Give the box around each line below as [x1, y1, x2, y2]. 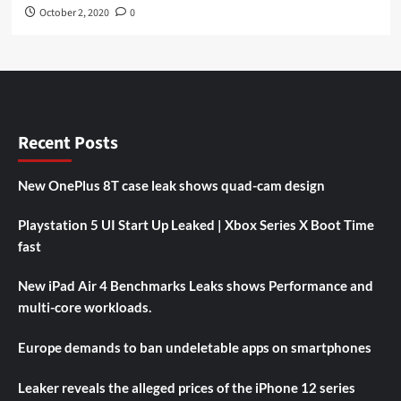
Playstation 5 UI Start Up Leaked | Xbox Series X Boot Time [18, 216, 374, 233]
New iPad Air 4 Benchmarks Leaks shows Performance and [18, 277, 373, 294]
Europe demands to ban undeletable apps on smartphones [18, 338, 371, 355]
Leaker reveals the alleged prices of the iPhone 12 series [18, 379, 355, 396]
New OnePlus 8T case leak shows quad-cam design [18, 176, 325, 193]
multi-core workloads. [18, 298, 151, 315]
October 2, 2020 [38, 4, 109, 21]
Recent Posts [18, 130, 118, 156]
